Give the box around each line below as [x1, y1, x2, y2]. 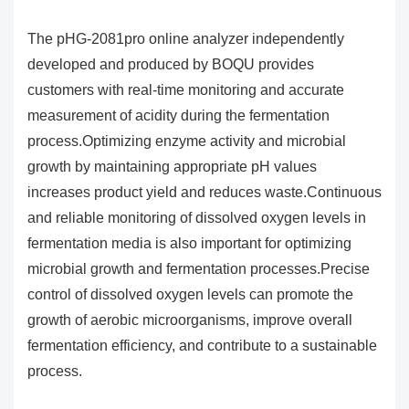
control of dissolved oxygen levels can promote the [27, 286, 353, 302]
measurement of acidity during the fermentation [27, 107, 330, 123]
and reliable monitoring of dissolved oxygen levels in [27, 209, 366, 225]
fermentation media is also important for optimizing [27, 235, 351, 251]
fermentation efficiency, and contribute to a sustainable [27, 337, 377, 353]
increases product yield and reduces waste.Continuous [27, 184, 382, 200]
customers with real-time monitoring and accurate [27, 81, 344, 98]
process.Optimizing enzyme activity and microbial [27, 132, 346, 149]
